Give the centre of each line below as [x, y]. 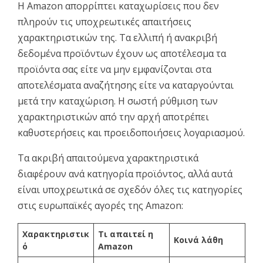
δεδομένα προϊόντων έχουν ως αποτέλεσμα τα [122, 53]
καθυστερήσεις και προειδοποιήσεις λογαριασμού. [131, 132]
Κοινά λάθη [198, 240]
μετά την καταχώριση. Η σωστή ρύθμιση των [118, 101]
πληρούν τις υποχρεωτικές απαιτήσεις [104, 21]
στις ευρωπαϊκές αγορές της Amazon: [100, 205]
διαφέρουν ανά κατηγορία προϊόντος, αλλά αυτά [125, 173]
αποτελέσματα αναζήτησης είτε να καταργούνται [126, 85]
